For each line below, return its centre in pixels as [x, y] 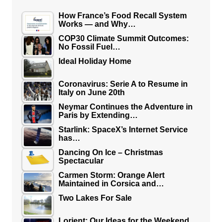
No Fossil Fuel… [89, 47]
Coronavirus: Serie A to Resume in [123, 84]
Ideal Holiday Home [95, 61]
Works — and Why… [97, 24]
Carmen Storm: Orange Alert [111, 175]
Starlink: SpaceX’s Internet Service [123, 130]
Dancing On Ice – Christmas [111, 153]
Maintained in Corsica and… [111, 184]
